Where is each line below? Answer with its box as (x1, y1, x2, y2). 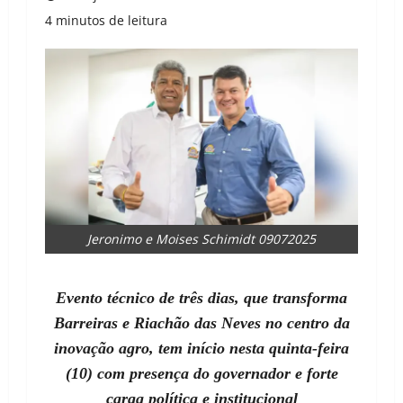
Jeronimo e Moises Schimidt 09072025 (87, 230, 316, 248)
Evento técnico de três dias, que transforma (56, 289, 347, 308)
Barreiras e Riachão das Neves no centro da (53, 314, 350, 333)
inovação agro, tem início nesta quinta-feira (54, 339, 349, 358)
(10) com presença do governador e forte (65, 364, 338, 383)
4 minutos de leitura (45, 12, 167, 30)
